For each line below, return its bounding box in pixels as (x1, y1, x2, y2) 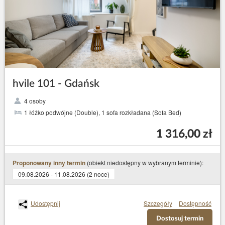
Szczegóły (144, 199, 172, 208)
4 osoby (24, 96, 46, 105)
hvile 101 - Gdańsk (13, 78, 99, 89)
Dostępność (179, 199, 211, 208)
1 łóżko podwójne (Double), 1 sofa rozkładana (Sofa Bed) (24, 107, 181, 117)
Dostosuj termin (156, 215, 203, 222)
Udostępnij (31, 199, 60, 208)
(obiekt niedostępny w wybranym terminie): (85, 158, 203, 167)
